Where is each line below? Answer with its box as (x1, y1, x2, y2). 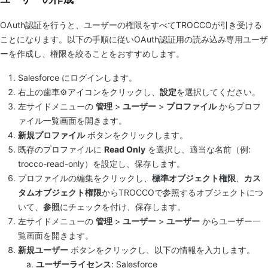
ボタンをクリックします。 (85, 130, 188, 140)
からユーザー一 (200, 216, 261, 226)
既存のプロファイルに (18, 144, 104, 154)
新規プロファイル (18, 130, 85, 140)
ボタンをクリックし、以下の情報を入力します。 (68, 245, 255, 255)
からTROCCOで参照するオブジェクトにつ (102, 187, 263, 197)
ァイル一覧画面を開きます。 (18, 115, 127, 126)
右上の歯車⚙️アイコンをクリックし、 (18, 87, 160, 97)
